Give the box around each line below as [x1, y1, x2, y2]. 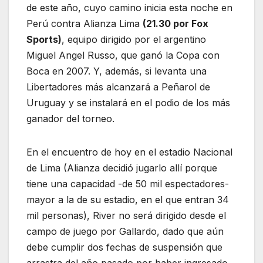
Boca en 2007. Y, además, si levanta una [26, 65, 207, 77]
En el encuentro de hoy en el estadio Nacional [26, 146, 232, 159]
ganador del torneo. [26, 113, 114, 125]
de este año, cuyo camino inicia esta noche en [26, 2, 232, 14]
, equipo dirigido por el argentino [62, 33, 206, 46]
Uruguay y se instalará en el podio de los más [26, 97, 230, 109]
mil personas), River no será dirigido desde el [26, 210, 226, 222]
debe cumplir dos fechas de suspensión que [26, 241, 222, 254]
